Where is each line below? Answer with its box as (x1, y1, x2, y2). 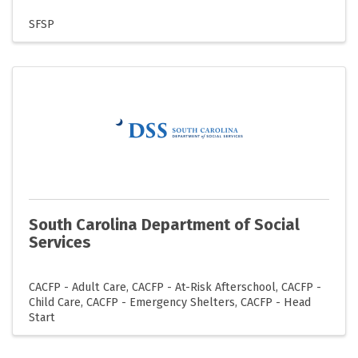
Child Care (29, 295, 81, 309)
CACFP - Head (241, 295, 311, 309)
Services (29, 232, 91, 252)
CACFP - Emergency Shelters (86, 295, 235, 309)
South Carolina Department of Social (29, 214, 300, 234)
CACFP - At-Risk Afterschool (132, 280, 276, 294)
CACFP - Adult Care (29, 280, 126, 294)
